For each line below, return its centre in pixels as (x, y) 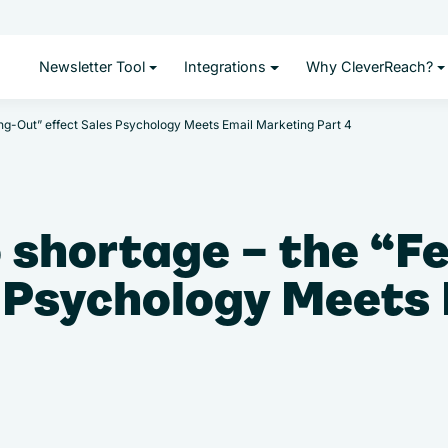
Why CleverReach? (369, 67)
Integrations (225, 67)
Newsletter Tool (91, 67)
